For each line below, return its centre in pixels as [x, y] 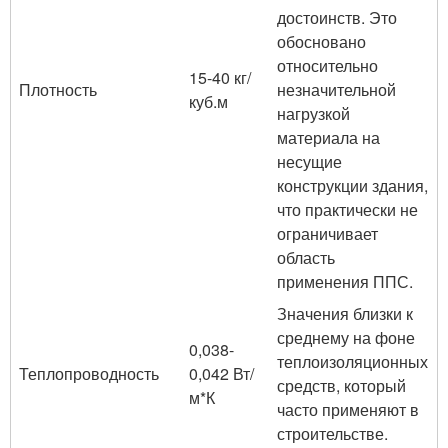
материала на [328, 137]
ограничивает [327, 233]
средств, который [341, 385]
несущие [309, 161]
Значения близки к [345, 313]
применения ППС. [345, 281]
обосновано [321, 41]
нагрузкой [313, 113]
